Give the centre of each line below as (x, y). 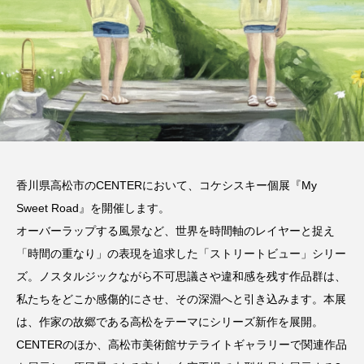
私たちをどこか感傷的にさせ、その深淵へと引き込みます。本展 (181, 299)
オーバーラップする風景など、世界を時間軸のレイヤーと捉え (175, 231)
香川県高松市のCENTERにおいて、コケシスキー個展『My (167, 185)
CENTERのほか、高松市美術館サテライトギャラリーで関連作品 (182, 344)
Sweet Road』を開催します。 (93, 208)
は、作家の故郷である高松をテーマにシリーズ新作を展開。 (170, 322)
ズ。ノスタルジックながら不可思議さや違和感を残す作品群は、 (181, 276)
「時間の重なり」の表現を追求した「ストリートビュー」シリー (181, 253)
